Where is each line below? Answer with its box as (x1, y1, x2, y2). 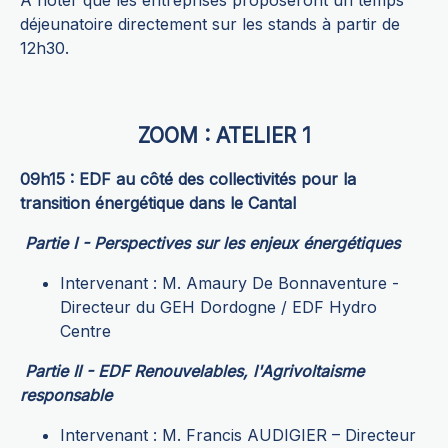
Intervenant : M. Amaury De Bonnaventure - (60, 273, 399, 294)
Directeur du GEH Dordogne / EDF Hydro (60, 297, 377, 318)
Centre (60, 321, 111, 342)
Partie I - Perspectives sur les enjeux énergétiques (25, 233, 400, 254)
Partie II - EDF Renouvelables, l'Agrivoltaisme (25, 361, 364, 382)
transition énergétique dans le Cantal (20, 193, 296, 214)
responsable (20, 385, 112, 406)
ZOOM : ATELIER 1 (137, 123, 311, 149)
